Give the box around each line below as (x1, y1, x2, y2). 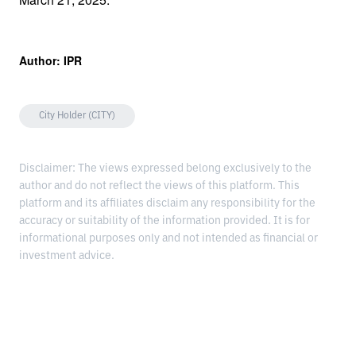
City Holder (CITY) (39, 111, 115, 122)
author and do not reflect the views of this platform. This (19, 180, 300, 192)
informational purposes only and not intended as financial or (19, 233, 318, 245)
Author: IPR (19, 52, 82, 69)
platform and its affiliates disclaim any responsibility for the (19, 198, 315, 210)
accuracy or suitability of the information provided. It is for (19, 215, 310, 227)
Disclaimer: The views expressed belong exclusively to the (19, 163, 311, 175)
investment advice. (19, 250, 114, 262)
